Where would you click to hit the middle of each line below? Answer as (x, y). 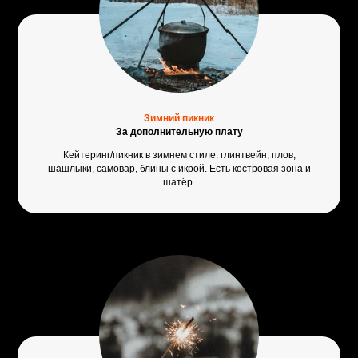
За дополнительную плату (179, 132)
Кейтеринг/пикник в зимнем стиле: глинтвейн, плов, (179, 155)
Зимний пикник (179, 119)
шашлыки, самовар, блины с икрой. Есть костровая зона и (179, 169)
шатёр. (179, 183)
